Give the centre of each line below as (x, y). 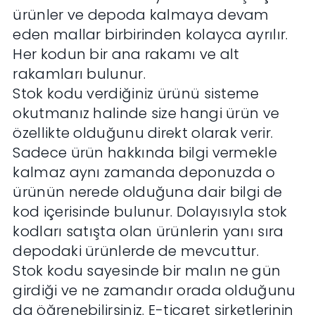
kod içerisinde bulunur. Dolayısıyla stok (150, 212)
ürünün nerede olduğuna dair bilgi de (148, 192)
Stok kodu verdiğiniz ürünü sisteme (136, 94)
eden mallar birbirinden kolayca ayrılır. (150, 35)
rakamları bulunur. (79, 74)
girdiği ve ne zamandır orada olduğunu (154, 291)
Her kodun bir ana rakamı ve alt (126, 54)
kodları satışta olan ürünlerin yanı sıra (148, 232)
